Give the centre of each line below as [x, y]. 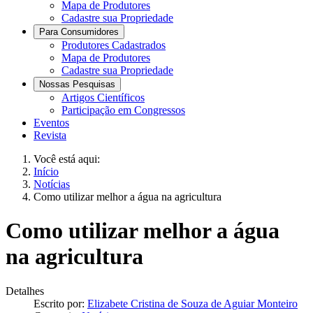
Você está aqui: [70, 159]
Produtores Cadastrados [114, 45]
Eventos [51, 123]
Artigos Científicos [103, 97]
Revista [50, 135]
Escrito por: [60, 303]
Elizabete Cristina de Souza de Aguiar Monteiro [192, 303]
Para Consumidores [79, 32]
